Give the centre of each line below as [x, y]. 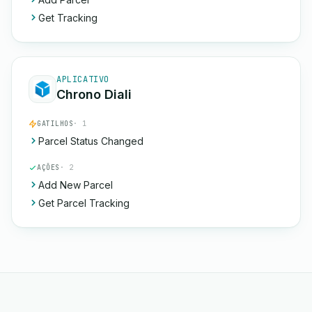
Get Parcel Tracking [84, 203]
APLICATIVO [83, 79]
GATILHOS [55, 124]
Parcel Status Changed [91, 141]
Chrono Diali [94, 94]
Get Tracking [68, 18]
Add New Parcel [76, 185]
